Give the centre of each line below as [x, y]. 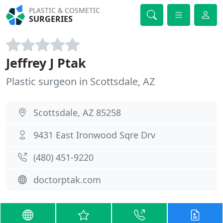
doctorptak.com [67, 180]
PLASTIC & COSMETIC [65, 10]
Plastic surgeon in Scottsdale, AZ [80, 81]
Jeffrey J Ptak [46, 63]
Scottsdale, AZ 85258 [77, 112]
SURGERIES [51, 19]
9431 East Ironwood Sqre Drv [94, 135]
